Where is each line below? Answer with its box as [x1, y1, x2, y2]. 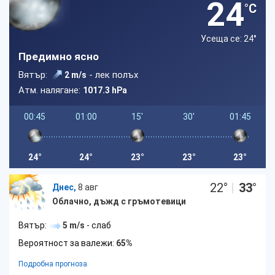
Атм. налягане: [18, 85, 83, 96]
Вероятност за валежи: [18, 238, 116, 248]
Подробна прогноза [18, 260, 87, 268]
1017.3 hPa [83, 85, 127, 95]
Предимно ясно [18, 50, 99, 63]
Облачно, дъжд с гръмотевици [52, 196, 186, 206]
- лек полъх [87, 69, 138, 80]
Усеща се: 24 [201, 34, 254, 44]
